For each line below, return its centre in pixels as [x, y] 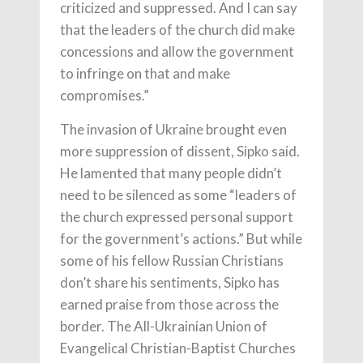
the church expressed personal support [177, 217]
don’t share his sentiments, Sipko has [170, 283]
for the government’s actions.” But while [181, 239]
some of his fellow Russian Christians [172, 261]
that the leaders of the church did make [177, 30]
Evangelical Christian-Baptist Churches [178, 348]
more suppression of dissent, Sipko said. [180, 152]
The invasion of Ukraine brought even [173, 130]
